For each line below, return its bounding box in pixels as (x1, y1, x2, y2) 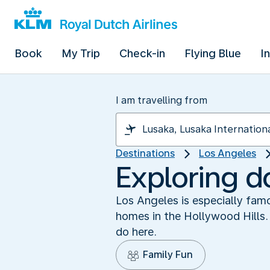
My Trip (61, 47, 100, 60)
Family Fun (143, 248, 193, 260)
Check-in (119, 47, 165, 60)
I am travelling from (116, 95, 207, 106)
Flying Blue (184, 47, 241, 60)
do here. (116, 225, 157, 238)
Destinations (116, 148, 175, 159)
